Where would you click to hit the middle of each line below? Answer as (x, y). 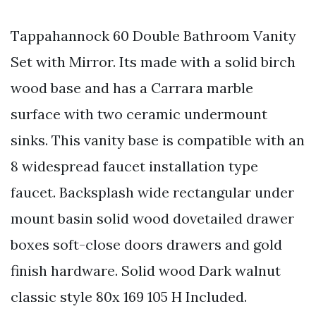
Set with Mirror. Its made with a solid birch (153, 61)
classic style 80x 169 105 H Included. (129, 296)
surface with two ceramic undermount (139, 114)
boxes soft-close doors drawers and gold (146, 244)
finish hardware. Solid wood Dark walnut (146, 270)
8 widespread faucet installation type (134, 166)
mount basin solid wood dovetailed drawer (152, 218)
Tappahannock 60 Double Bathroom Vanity (153, 35)
